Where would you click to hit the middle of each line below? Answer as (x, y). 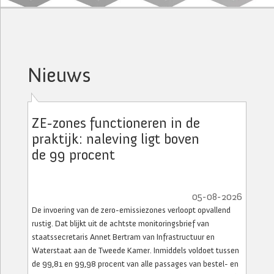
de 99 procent (73, 154)
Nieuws (59, 75)
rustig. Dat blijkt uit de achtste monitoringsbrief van (120, 224)
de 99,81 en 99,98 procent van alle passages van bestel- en (135, 264)
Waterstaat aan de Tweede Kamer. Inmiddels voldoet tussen (135, 250)
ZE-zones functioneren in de (116, 123)
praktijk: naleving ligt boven (116, 139)
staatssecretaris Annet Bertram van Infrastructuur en (123, 237)
